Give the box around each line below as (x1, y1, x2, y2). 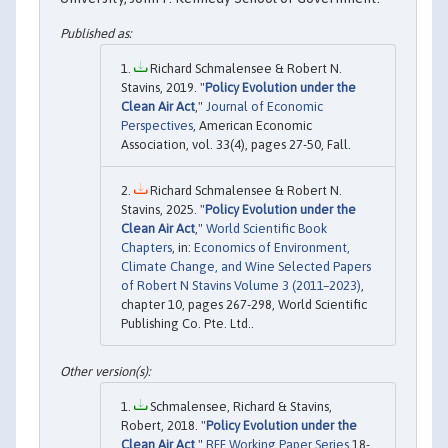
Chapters (121, 240, 172, 256)
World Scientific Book (206, 221, 327, 237)
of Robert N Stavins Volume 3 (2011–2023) (121, 278, 361, 294)
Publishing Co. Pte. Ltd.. (121, 316, 254, 332)
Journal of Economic (206, 99, 323, 115)
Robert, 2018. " (121, 417, 206, 433)
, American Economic (193, 118, 312, 134)
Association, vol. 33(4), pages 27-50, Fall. (121, 137, 351, 153)
